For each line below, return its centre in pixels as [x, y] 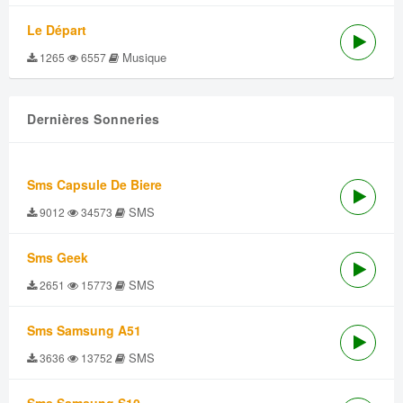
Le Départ [57, 30]
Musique [143, 57]
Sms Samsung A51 [84, 330]
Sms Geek [58, 257]
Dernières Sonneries [94, 119]
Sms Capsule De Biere [94, 184]
